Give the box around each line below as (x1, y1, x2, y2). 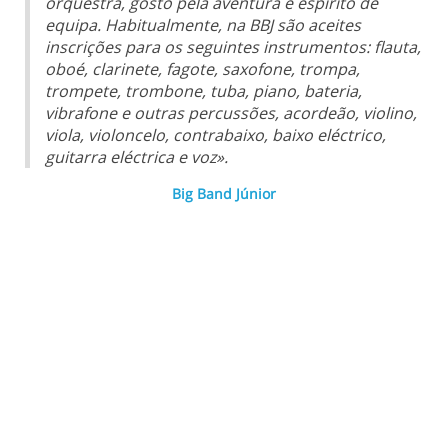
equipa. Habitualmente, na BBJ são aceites (45, 14, 361, 37)
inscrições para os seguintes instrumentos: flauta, (45, 36, 421, 59)
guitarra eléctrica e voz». (45, 146, 228, 169)
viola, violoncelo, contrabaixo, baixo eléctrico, (45, 124, 386, 147)
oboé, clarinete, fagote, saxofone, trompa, (45, 58, 360, 81)
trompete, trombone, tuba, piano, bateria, (45, 80, 362, 103)
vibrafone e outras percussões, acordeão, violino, (45, 102, 417, 125)
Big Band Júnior (172, 184, 276, 204)
